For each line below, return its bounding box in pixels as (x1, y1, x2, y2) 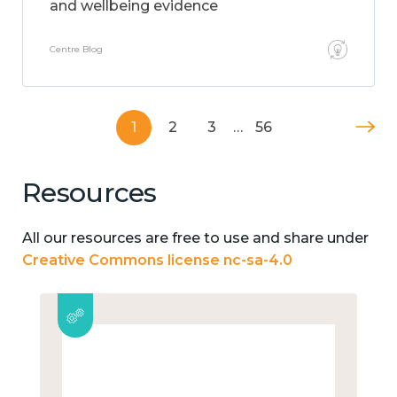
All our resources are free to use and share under (22, 229, 369, 246)
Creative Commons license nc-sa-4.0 (22, 251, 292, 269)
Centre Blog (50, 43, 103, 55)
